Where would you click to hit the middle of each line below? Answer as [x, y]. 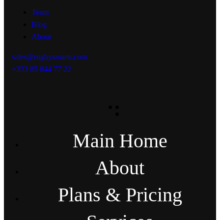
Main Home [120, 141]
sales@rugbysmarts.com [50, 57]
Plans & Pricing [120, 195]
